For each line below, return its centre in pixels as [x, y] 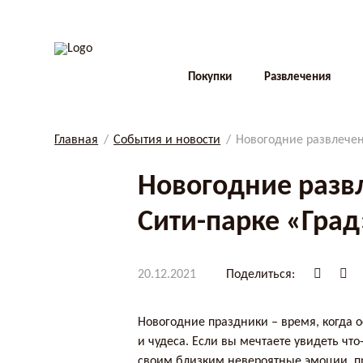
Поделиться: [261, 274]
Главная [77, 140]
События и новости [167, 140]
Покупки [210, 77]
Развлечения [298, 77]
